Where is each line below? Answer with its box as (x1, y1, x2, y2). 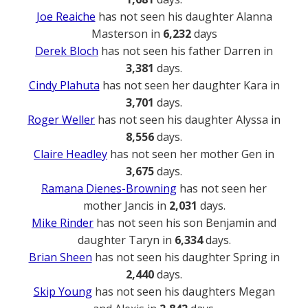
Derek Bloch (35, 43, 98, 58)
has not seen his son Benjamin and (93, 214, 276, 230)
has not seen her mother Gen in (107, 146, 274, 162)
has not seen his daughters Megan (91, 283, 275, 299)
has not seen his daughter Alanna (95, 8, 272, 24)
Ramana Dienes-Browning (41, 180, 177, 196)
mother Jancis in (82, 197, 169, 213)
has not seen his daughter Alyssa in (95, 111, 280, 127)
